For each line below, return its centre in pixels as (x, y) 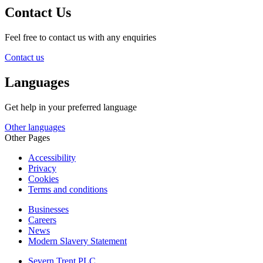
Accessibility (52, 157)
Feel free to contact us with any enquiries (80, 37)
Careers (42, 220)
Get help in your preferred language (71, 107)
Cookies (43, 178)
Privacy (42, 168)
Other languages (35, 127)
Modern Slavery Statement (77, 241)
